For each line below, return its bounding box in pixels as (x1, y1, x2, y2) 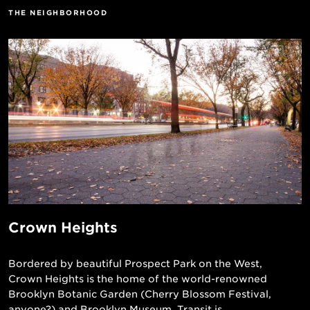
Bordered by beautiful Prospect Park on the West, (8, 257, 262, 269)
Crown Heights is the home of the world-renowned (8, 273, 267, 284)
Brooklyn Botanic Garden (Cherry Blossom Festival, (8, 288, 271, 300)
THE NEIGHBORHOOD (8, 8, 107, 17)
